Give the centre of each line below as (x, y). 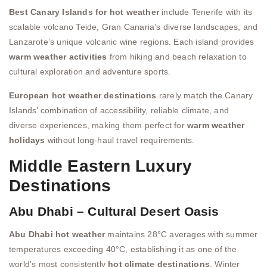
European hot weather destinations (83, 95)
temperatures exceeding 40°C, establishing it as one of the (123, 249)
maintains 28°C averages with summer (181, 234)
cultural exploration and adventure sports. (90, 72)
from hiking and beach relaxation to (177, 57)
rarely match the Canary (205, 95)
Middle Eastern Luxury (101, 166)
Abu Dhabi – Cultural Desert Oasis (114, 211)
